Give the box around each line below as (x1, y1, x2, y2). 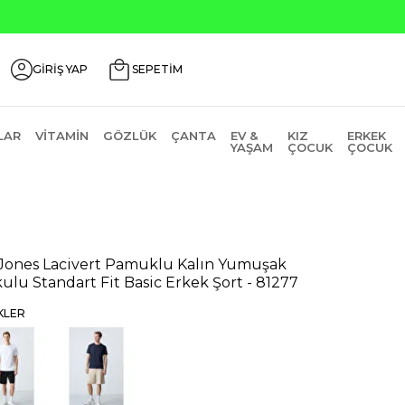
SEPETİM (132, 62, 183, 76)
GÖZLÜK (102, 128, 156, 143)
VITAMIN (34, 128, 89, 143)
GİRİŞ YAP (33, 62, 88, 76)
